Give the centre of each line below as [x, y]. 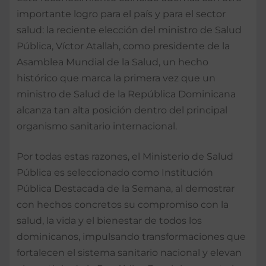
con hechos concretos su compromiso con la [123, 204]
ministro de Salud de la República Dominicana [126, 94]
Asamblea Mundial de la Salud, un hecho [113, 62]
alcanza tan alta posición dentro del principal [122, 110]
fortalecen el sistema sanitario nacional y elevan [129, 252]
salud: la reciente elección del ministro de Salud [129, 30]
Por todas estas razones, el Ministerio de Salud [125, 156]
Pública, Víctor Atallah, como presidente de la [123, 46]
